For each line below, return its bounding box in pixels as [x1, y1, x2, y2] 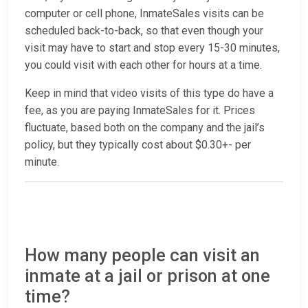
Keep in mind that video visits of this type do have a [25, 87, 274, 100]
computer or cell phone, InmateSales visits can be [25, 7, 264, 21]
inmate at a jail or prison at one [25, 266, 270, 287]
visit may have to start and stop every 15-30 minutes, [25, 41, 280, 55]
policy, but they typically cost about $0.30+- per [25, 138, 251, 152]
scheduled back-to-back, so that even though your [25, 24, 263, 38]
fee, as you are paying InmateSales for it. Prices [25, 104, 255, 118]
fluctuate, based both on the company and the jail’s [25, 121, 265, 135]
